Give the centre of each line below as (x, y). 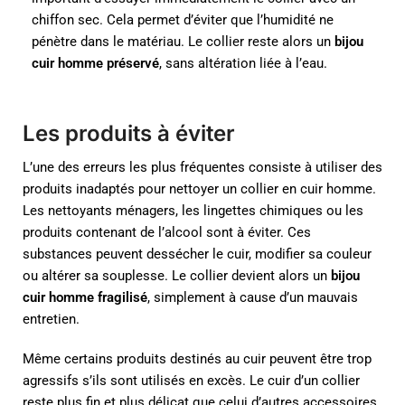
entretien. (51, 320)
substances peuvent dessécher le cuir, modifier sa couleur (197, 254)
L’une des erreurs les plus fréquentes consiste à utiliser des (202, 168)
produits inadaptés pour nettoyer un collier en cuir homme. (199, 189)
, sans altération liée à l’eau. (243, 63)
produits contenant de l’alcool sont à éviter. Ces (167, 233)
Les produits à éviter (129, 134)
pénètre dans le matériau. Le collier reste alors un (183, 41)
